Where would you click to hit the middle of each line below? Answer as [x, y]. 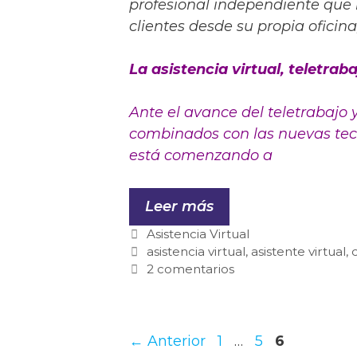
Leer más [179, 206]
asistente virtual [299, 251]
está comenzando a [201, 155]
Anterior [175, 341]
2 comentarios [191, 269]
